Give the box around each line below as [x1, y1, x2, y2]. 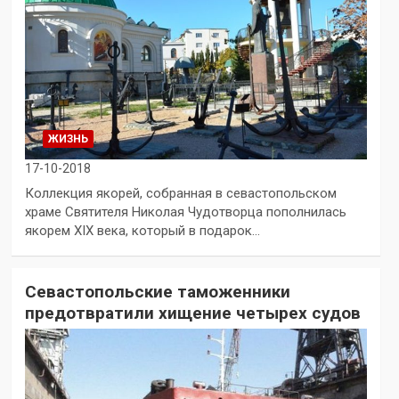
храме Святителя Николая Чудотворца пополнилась [24, 203, 346, 220]
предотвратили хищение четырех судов [24, 302, 361, 323]
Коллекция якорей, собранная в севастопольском [24, 184, 337, 201]
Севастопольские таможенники [24, 281, 290, 302]
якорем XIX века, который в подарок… [24, 222, 260, 239]
